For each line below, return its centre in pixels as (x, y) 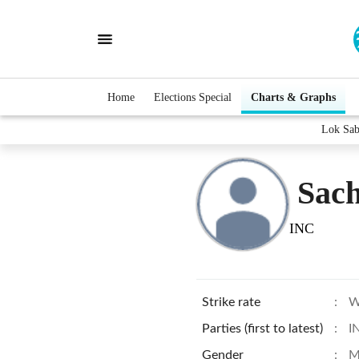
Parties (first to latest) (262, 329)
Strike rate (231, 302)
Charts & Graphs (293, 97)
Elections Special (193, 97)
